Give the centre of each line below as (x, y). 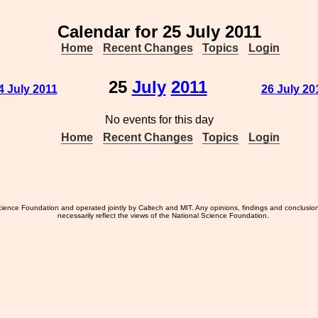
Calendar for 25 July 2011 (159, 32)
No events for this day (159, 120)
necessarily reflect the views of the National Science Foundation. (164, 215)
